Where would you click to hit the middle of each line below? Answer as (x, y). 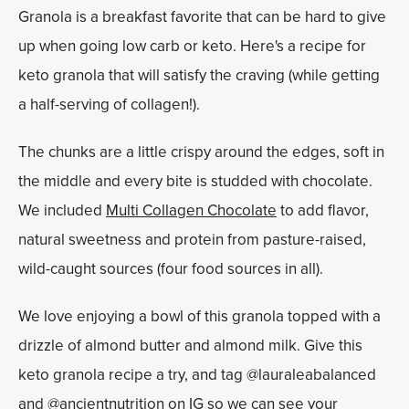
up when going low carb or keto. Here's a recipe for (192, 46)
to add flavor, (323, 210)
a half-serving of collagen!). (109, 104)
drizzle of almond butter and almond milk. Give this (190, 345)
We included (62, 210)
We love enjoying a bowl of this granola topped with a (199, 316)
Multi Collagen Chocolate (191, 210)
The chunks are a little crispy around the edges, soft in (201, 152)
